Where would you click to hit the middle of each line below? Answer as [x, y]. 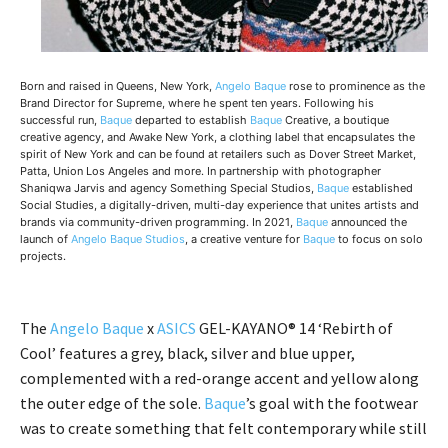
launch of [45, 238]
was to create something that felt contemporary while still [223, 427]
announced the [367, 221]
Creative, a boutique [335, 119]
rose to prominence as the [355, 85]
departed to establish [191, 119]
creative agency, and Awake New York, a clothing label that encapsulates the [217, 136]
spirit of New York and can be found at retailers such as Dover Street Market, [218, 153]
